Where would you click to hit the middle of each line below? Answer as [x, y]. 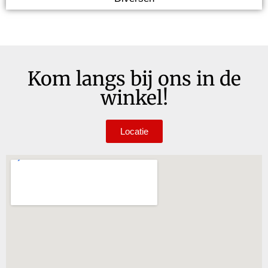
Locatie [134, 131]
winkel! [134, 98]
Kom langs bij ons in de [134, 79]
